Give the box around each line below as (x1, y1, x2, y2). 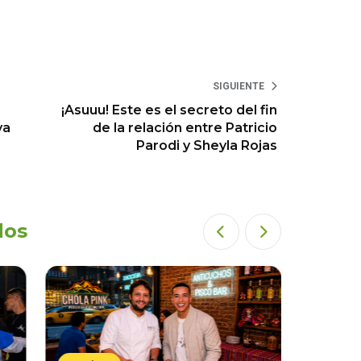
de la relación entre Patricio (93, 120, 278, 136)
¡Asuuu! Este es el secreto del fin (61, 102, 278, 118)
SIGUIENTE (213, 81, 265, 93)
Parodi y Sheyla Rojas (136, 138, 278, 154)
